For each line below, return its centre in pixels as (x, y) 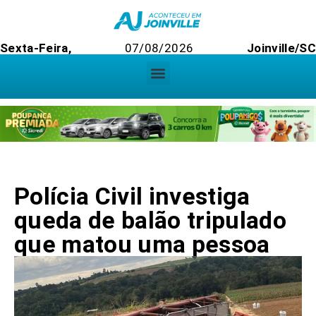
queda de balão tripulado (151, 220)
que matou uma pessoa (142, 244)
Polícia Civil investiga (132, 196)
